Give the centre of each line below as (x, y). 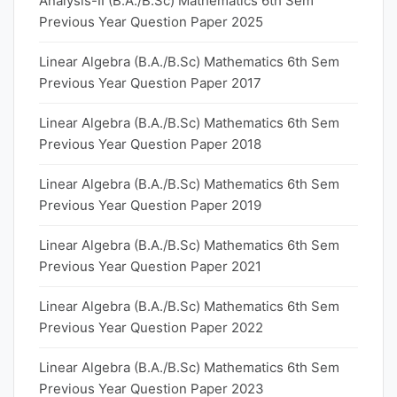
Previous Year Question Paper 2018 (150, 144)
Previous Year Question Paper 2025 (151, 22)
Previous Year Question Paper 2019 (150, 205)
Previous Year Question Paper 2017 (150, 83)
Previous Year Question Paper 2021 (150, 266)
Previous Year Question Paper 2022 (151, 327)
